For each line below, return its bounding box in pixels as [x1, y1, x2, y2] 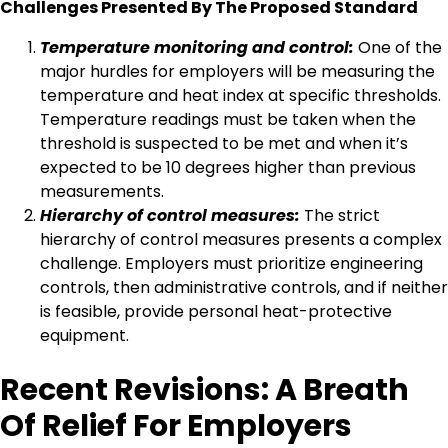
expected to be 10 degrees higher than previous [40, 155, 416, 179]
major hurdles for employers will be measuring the [40, 59, 435, 83]
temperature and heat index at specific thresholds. [40, 83, 441, 107]
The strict [300, 203, 380, 227]
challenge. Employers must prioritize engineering [40, 251, 423, 275]
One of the [354, 35, 442, 59]
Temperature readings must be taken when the [40, 107, 416, 131]
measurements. [40, 179, 164, 203]
